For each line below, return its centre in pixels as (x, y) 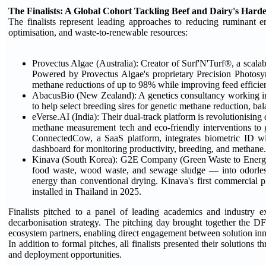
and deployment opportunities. (65, 254)
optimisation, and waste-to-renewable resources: (98, 32)
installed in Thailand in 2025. (87, 191)
